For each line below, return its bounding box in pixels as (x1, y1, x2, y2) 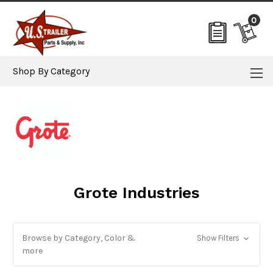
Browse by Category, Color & (22, 233, 135, 243)
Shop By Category (13, 65, 90, 77)
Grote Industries (73, 183, 200, 202)
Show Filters (196, 233, 241, 243)
